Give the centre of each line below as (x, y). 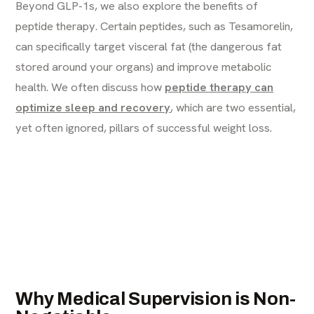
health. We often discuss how (90, 87)
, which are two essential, (233, 107)
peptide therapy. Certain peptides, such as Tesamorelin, (155, 26)
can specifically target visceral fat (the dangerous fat (149, 46)
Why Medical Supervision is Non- (156, 298)
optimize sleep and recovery (93, 107)
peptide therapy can (219, 87)
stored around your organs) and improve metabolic (144, 66)
